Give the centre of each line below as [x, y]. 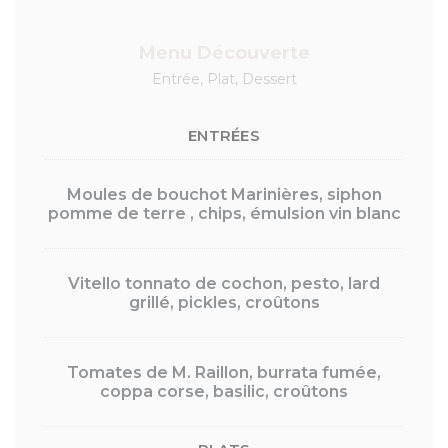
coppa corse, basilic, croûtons [224, 391]
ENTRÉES [224, 135]
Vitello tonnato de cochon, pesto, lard [224, 283]
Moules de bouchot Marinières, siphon [224, 194]
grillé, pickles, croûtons [224, 302]
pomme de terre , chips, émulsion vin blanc [224, 213]
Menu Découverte [224, 53]
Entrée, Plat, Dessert [224, 79]
